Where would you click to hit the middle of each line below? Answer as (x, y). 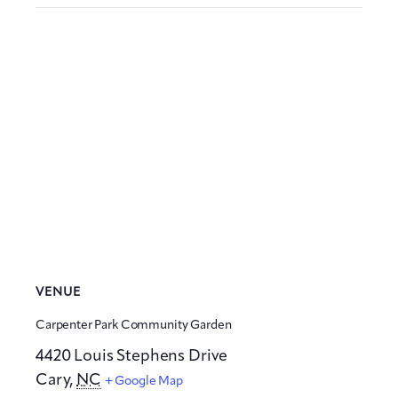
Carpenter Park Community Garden (134, 326)
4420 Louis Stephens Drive (132, 357)
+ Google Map (143, 382)
